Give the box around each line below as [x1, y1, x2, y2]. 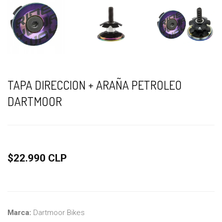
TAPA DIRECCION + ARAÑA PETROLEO [7, 77, 182, 93]
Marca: [7, 208, 33, 217]
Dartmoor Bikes [33, 208, 85, 217]
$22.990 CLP [7, 152, 67, 164]
